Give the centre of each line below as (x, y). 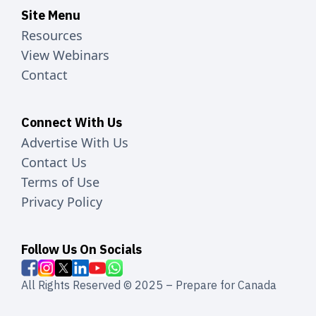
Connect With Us (72, 123)
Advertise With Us (75, 143)
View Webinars (65, 55)
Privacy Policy (62, 202)
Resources (52, 36)
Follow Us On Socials (81, 250)
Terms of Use (60, 182)
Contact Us (54, 163)
